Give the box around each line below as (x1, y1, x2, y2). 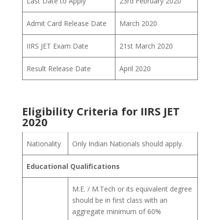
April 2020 (119, 64, 151, 73)
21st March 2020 (119, 41, 173, 51)
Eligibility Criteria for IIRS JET (22, 104, 180, 118)
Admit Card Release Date (27, 19, 107, 28)
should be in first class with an (72, 195, 167, 205)
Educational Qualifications (27, 162, 120, 171)
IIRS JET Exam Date (27, 41, 88, 51)
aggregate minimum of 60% (72, 207, 161, 216)
